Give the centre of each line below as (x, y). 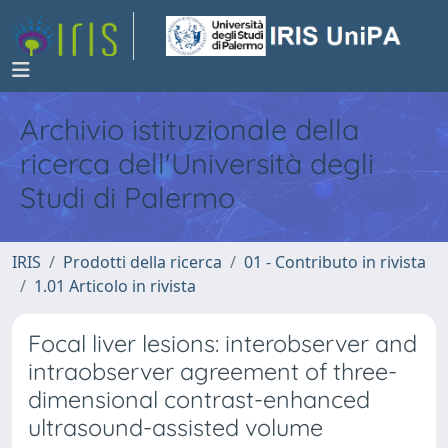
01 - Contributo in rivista (335, 262)
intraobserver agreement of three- (212, 371)
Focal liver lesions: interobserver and (222, 343)
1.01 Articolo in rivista (115, 286)
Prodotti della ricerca (142, 262)
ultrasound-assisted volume (175, 427)
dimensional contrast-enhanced (199, 399)
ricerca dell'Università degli (197, 163)
